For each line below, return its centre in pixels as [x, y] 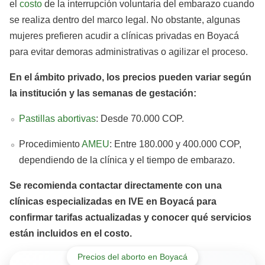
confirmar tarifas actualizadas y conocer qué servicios [130, 217]
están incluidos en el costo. [71, 233]
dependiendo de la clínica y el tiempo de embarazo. [128, 160]
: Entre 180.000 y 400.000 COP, [175, 144]
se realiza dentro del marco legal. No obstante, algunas [125, 20]
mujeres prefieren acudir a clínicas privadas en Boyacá [124, 35]
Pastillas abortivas [57, 118]
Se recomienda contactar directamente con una [116, 185]
